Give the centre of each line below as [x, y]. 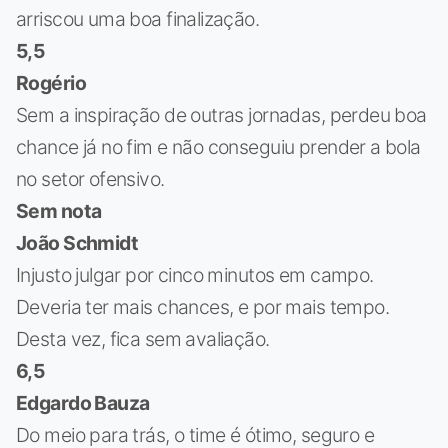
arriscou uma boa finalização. [138, 18]
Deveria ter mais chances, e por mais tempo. [203, 306]
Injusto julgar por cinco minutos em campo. [195, 274]
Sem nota [59, 210]
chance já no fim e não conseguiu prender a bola [218, 146]
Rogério [51, 82]
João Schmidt [77, 242]
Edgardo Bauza [83, 402]
